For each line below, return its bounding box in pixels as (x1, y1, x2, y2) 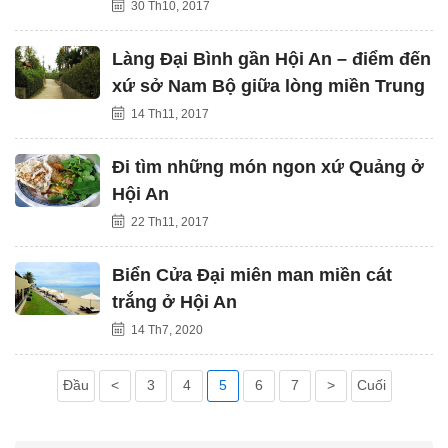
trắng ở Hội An (112, 291, 237, 312)
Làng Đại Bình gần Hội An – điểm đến (112, 48, 431, 69)
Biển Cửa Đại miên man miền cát (112, 264, 392, 285)
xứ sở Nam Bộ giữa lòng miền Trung (112, 75, 425, 96)
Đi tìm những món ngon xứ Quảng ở (112, 156, 424, 177)
